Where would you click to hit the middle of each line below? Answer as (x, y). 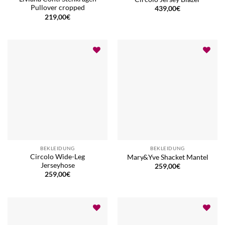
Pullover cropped (58, 8)
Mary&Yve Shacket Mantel (167, 157)
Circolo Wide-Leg (58, 156)
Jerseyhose (58, 165)
